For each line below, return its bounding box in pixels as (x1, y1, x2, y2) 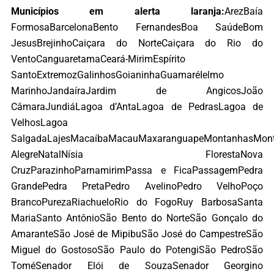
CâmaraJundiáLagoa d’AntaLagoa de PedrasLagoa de (11, 100, 263, 113)
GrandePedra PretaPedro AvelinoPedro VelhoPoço (11, 180, 263, 192)
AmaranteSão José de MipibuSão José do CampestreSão (11, 228, 263, 240)
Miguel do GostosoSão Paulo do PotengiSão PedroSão (11, 243, 263, 256)
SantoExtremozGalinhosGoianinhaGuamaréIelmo (11, 68, 224, 81)
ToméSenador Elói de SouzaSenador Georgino (11, 259, 263, 272)
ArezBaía (224, 5, 263, 17)
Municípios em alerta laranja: (11, 5, 224, 17)
